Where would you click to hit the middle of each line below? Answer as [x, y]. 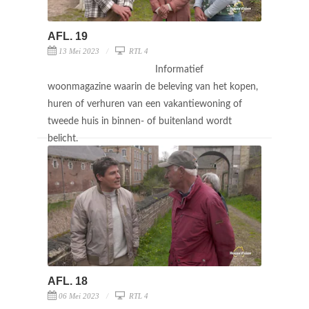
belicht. [64, 138]
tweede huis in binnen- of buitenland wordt [140, 121]
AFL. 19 [68, 36]
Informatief [179, 69]
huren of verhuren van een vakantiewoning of [145, 104]
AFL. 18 [68, 281]
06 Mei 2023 [79, 296]
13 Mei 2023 [79, 51]
